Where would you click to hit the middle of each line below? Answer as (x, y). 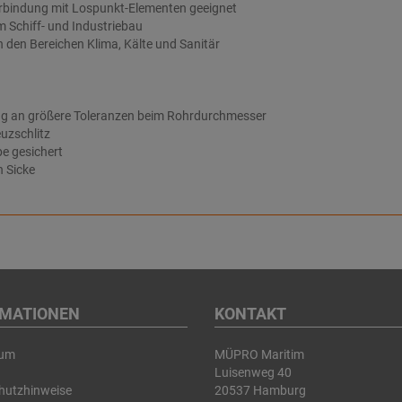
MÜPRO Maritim (259, 354)
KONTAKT (250, 314)
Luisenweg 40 (253, 372)
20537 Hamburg (260, 390)
